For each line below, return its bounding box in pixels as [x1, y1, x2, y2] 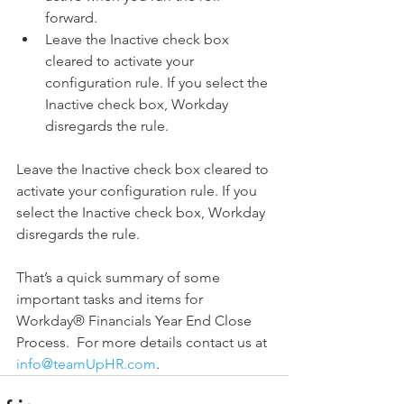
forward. [45, 9, 105, 26]
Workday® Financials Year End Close [16, 312, 255, 329]
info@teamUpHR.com [16, 355, 156, 372]
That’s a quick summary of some [16, 269, 224, 286]
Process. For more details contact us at [16, 334, 271, 351]
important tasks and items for [16, 290, 207, 308]
